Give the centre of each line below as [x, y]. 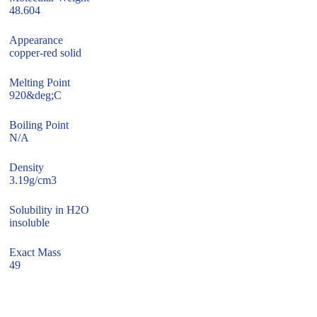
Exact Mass [35, 252]
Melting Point [40, 82]
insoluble [30, 223]
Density [27, 167]
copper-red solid [46, 53]
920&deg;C [36, 95]
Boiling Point [39, 125]
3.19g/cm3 [33, 180]
